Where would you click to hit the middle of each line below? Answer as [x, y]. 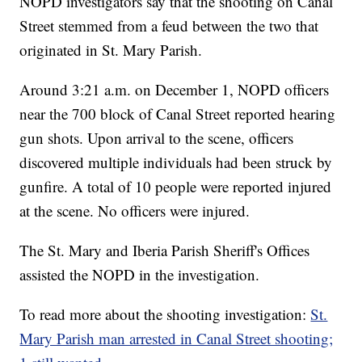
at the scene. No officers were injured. [135, 211]
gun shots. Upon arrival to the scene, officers [157, 138]
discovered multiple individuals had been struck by [176, 162]
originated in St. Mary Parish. [111, 50]
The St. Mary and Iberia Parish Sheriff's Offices [165, 250]
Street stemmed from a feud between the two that [169, 26]
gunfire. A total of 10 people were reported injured [176, 187]
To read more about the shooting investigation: [165, 314]
